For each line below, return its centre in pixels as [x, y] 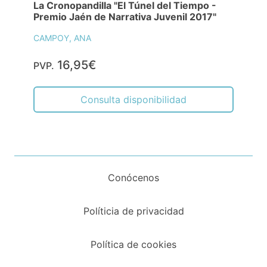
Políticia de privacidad [133, 211]
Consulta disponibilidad [133, 99]
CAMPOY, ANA [62, 38]
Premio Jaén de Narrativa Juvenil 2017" [125, 16]
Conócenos [133, 177]
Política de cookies [133, 244]
